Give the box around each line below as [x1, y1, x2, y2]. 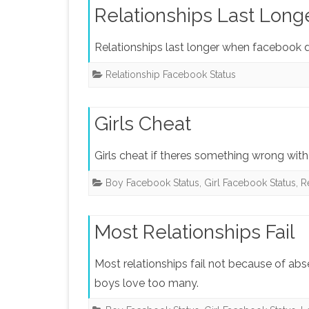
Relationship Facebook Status [106, 69, 236, 80]
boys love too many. [94, 277, 199, 290]
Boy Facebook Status [106, 177, 199, 188]
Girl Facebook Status [204, 177, 296, 188]
